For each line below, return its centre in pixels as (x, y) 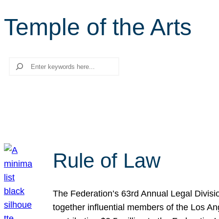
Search (18, 64)
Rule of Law (107, 161)
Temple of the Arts (98, 27)
